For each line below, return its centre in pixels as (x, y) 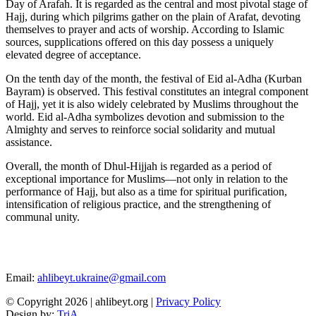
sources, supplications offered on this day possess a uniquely (140, 42)
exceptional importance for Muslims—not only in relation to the (147, 178)
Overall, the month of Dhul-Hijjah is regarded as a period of (139, 166)
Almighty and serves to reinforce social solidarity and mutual (140, 129)
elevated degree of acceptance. (73, 54)
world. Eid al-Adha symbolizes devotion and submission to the (145, 116)
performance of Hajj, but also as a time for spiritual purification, (146, 191)
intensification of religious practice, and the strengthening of (138, 204)
